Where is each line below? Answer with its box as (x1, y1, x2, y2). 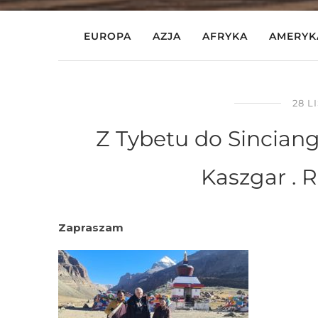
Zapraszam (58, 221, 124, 234)
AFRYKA (202, 30, 248, 43)
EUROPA (83, 30, 131, 43)
